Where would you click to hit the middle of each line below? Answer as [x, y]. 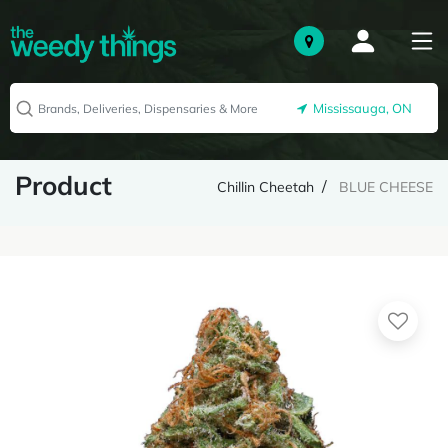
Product [63, 185]
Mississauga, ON [359, 108]
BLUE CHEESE [386, 187]
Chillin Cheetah [265, 187]
